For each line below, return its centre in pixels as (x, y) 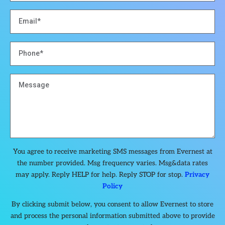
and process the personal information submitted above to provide (113, 216)
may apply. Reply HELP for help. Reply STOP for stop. (100, 175)
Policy (113, 186)
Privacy (197, 175)
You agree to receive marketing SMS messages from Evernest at (113, 151)
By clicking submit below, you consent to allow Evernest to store (113, 204)
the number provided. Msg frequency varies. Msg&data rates (113, 163)
